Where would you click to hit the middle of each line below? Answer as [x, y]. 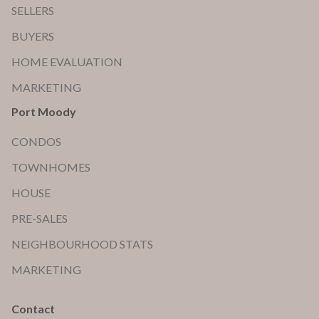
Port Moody [44, 112]
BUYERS [33, 36]
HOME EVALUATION [67, 62]
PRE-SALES [40, 219]
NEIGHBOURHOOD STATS [82, 244]
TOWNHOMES [51, 167]
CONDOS [37, 142]
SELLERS [33, 11]
